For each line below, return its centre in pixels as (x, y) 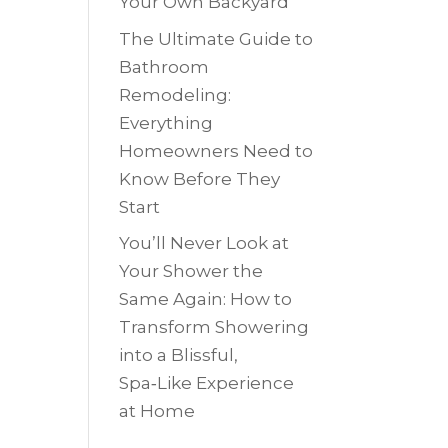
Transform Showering (214, 327)
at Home (157, 411)
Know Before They (200, 178)
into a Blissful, (179, 355)
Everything (166, 122)
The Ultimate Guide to (216, 38)
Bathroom (164, 66)
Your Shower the (191, 271)
